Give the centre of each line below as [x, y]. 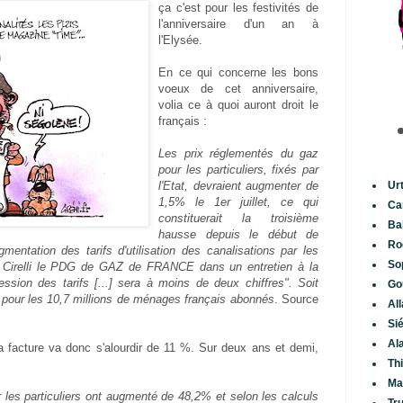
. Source [296, 299]
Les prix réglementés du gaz [238, 153]
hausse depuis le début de [238, 234]
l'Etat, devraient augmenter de [238, 185]
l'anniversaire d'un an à [238, 23]
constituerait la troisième [238, 218]
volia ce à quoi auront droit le [238, 104]
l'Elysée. [180, 40]
